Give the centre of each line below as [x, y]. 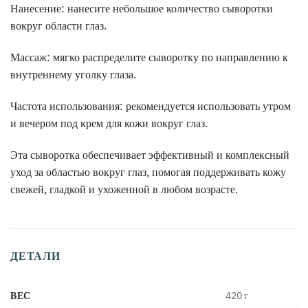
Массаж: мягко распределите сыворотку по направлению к [149, 57]
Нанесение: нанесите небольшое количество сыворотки [142, 9]
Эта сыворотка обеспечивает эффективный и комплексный [150, 154]
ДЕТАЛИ [35, 256]
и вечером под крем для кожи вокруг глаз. [109, 123]
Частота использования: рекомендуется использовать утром [151, 106]
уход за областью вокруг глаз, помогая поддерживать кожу [148, 172]
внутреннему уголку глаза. [73, 74]
